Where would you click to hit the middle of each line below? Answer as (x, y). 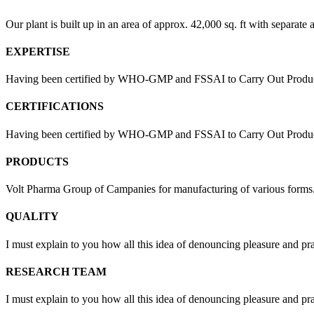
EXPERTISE (38, 51)
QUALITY (32, 217)
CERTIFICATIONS (55, 107)
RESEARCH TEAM (56, 272)
